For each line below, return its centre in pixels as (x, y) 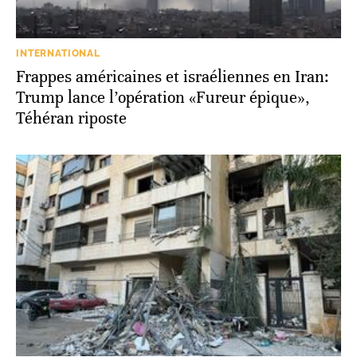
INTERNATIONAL (58, 53)
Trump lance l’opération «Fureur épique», (163, 97)
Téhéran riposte (71, 118)
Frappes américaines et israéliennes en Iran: (173, 76)
